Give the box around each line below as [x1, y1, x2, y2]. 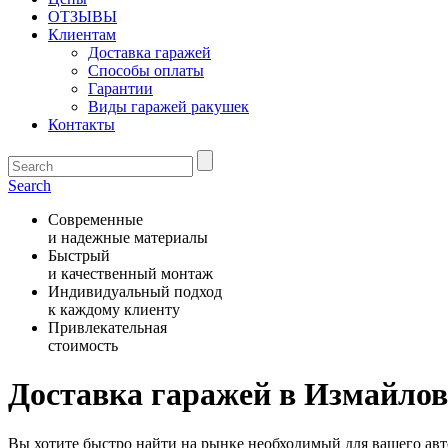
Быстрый [48, 247, 110, 264]
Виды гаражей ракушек [88, 98, 249, 115]
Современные [48, 211, 143, 228]
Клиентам [48, 26, 116, 43]
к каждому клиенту [48, 301, 180, 318]
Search [8, 177, 51, 194]
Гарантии [88, 80, 153, 97]
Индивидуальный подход [48, 283, 222, 300]
